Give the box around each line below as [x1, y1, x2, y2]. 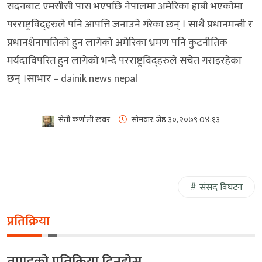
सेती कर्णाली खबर [58, 112, 110, 126]
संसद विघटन [199, 179, 243, 195]
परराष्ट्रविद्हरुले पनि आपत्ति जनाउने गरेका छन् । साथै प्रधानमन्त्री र [7, 15, 253, 33]
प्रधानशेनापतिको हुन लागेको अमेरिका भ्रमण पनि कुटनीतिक [7, 33, 227, 51]
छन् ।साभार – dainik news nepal [7, 70, 137, 88]
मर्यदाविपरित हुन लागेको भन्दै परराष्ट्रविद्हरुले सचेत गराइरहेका [7, 51, 242, 70]
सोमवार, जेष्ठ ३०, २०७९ [132, 112, 198, 126]
